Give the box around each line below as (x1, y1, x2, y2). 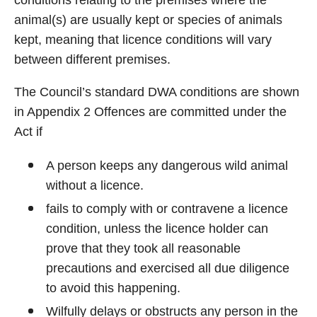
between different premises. (14, 52, 171, 67)
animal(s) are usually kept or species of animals (14, 13, 282, 27)
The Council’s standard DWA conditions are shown (14, 85, 299, 99)
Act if (14, 125, 42, 139)
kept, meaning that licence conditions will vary (14, 33, 272, 47)
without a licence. (46, 178, 144, 192)
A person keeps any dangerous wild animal (46, 158, 288, 173)
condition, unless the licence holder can (46, 221, 268, 236)
